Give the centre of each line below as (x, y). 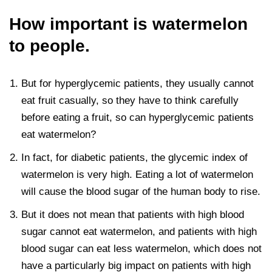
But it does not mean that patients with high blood (133, 215)
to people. (49, 46)
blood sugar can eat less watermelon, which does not (141, 249)
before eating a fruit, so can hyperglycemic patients (138, 118)
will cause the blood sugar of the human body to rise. (141, 192)
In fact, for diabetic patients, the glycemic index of (134, 158)
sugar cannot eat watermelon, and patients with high (139, 232)
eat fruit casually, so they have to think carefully (130, 101)
